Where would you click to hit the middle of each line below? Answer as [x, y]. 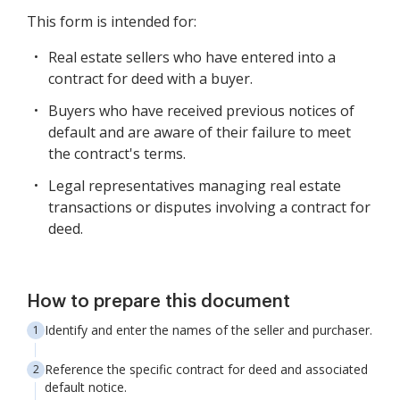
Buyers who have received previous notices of [201, 111]
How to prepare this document [158, 302]
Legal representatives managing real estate [195, 186]
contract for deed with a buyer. [150, 79]
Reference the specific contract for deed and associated [206, 370]
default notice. [86, 387]
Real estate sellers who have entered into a [192, 58]
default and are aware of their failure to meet [200, 133]
